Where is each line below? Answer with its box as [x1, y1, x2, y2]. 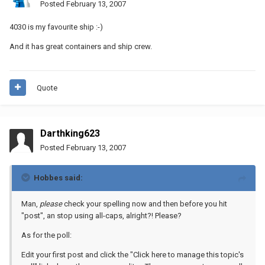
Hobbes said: [34, 173, 83, 182]
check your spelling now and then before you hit [62, 199, 227, 208]
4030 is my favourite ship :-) [9, 22, 103, 31]
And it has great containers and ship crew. [9, 41, 152, 51]
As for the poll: [21, 230, 72, 240]
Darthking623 [40, 127, 100, 139]
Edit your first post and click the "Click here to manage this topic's [21, 250, 244, 259]
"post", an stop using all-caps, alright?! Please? [21, 211, 182, 220]
